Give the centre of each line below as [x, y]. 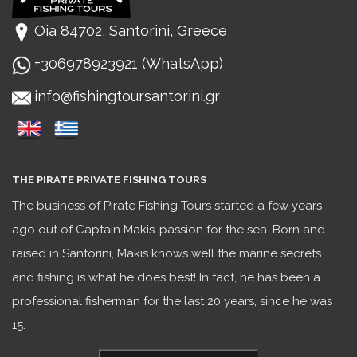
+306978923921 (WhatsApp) [129, 64]
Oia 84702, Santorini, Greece [131, 31]
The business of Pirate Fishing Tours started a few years [167, 206]
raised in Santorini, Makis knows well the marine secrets [167, 254]
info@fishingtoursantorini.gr [127, 96]
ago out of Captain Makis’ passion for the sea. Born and [169, 230]
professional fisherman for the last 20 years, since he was [172, 302]
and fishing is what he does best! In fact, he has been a [166, 278]
